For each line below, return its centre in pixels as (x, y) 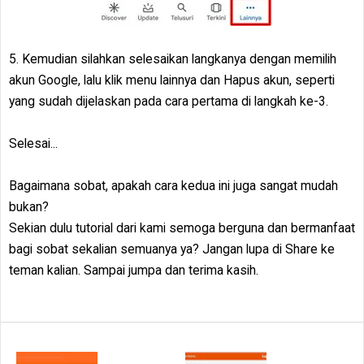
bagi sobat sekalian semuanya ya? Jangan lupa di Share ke (172, 249)
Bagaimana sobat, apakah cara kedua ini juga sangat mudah (173, 186)
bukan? (29, 207)
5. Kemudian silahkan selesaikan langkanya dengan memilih (173, 59)
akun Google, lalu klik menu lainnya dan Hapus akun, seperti (172, 80)
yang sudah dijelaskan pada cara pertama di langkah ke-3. (169, 101)
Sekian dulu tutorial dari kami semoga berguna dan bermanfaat (182, 228)
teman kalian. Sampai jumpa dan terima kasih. (134, 270)
